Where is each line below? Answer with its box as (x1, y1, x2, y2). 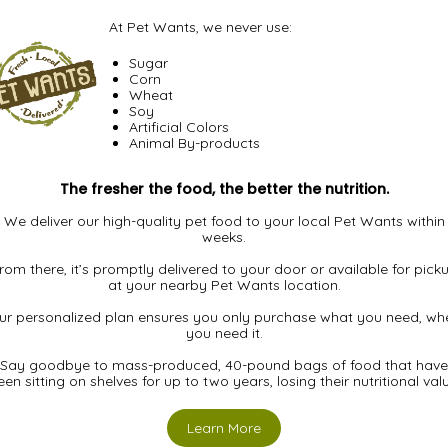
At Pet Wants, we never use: (109, 17, 292, 36)
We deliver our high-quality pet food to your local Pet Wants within (3, 211, 445, 230)
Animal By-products (129, 133, 260, 152)
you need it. (185, 323, 263, 342)
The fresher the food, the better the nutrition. (59, 178, 389, 199)
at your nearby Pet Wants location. (107, 275, 341, 294)
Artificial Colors (129, 117, 229, 136)
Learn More (187, 418, 261, 437)
